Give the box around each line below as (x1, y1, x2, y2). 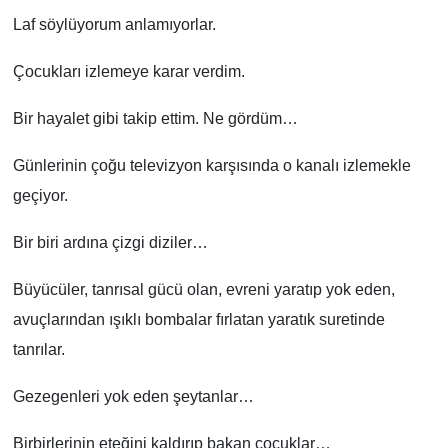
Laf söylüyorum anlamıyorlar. (12, 15, 216, 33)
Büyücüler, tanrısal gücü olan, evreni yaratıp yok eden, (12, 280, 395, 298)
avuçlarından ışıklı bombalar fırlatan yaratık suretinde (12, 310, 385, 328)
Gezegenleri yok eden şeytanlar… (12, 387, 254, 405)
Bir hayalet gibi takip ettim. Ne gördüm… (12, 109, 298, 127)
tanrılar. (12, 340, 65, 358)
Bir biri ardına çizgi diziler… (12, 233, 208, 251)
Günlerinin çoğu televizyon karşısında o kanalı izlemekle (12, 156, 411, 174)
